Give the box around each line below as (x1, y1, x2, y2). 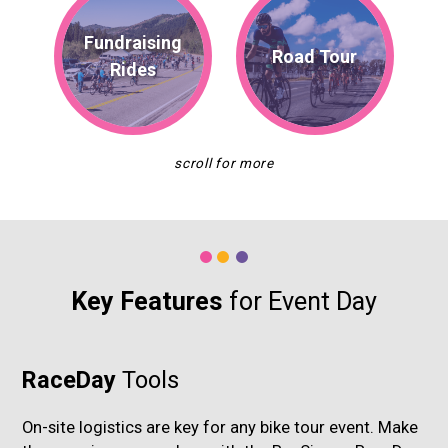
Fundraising (84, 31, 183, 53)
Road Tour (272, 45, 358, 67)
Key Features (71, 286, 229, 316)
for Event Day (229, 286, 377, 316)
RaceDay (22, 365, 123, 394)
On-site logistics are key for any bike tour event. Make (22, 418, 419, 438)
